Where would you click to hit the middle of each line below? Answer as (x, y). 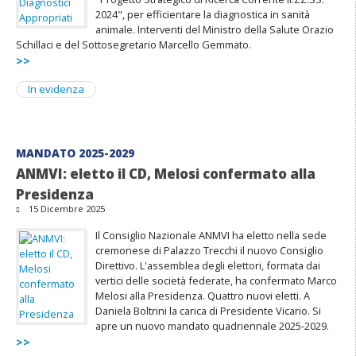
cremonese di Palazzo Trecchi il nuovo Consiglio (209, 251)
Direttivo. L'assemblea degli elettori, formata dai (208, 266)
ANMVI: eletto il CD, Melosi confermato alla (166, 174)
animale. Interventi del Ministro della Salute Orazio (215, 30)
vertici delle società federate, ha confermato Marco (216, 281)
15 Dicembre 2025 (67, 209)
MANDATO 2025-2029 (75, 153)
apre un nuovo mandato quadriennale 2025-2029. (213, 326)
